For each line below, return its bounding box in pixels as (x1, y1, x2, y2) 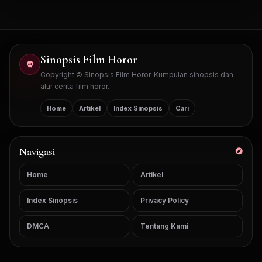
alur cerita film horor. (40, 82, 109, 91)
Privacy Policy (140, 196, 189, 205)
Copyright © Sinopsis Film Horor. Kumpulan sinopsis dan (40, 70, 233, 80)
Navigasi (19, 145, 55, 158)
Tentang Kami (140, 222, 188, 231)
